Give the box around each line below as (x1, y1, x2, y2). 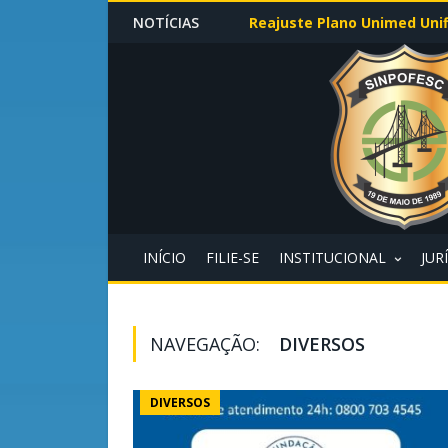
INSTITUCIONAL (279, 248, 386, 267)
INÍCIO (143, 248, 186, 267)
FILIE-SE (206, 248, 259, 267)
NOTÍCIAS (133, 13, 199, 32)
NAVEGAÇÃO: (150, 332, 265, 356)
